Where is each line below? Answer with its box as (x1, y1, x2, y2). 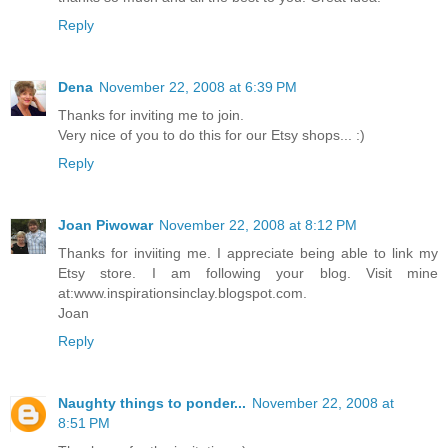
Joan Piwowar (58, 217, 153, 234)
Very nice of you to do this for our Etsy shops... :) (58, 127, 365, 144)
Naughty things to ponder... (58, 395, 246, 412)
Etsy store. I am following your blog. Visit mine (58, 265, 438, 282)
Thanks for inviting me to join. (58, 107, 244, 124)
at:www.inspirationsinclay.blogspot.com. (58, 285, 307, 302)
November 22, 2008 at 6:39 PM (99, 79, 297, 96)
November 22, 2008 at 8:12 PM (159, 217, 357, 234)
